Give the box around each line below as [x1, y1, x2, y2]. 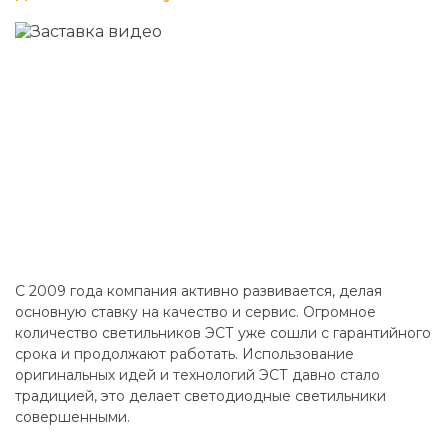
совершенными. [15, 408, 130, 427]
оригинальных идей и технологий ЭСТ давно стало [15, 366, 380, 385]
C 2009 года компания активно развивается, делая [15, 282, 382, 301]
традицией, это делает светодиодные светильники [15, 387, 386, 406]
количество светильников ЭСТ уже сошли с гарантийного [15, 324, 431, 343]
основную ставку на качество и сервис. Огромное [15, 303, 376, 322]
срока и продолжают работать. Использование [15, 345, 354, 364]
